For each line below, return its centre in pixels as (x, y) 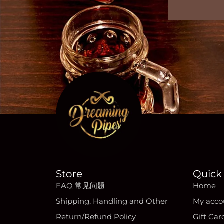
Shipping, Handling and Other (112, 201)
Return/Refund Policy (96, 217)
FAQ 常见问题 (80, 186)
